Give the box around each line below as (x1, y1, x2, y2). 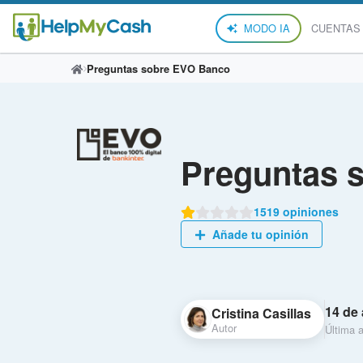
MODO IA (243, 20, 290, 36)
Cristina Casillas (211, 303, 311, 322)
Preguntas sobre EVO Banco (87, 61, 231, 76)
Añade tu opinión (209, 226, 309, 243)
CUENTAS (310, 20, 361, 36)
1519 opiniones (254, 203, 339, 220)
